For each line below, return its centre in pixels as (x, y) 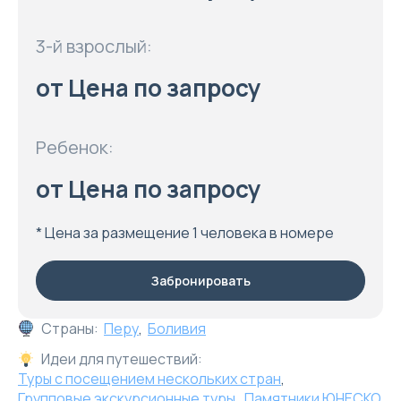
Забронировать (200, 281)
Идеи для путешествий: (122, 359)
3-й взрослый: (94, 46)
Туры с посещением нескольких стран (149, 379)
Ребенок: (75, 147)
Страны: (70, 328)
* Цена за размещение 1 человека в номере (185, 233)
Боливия (177, 328)
